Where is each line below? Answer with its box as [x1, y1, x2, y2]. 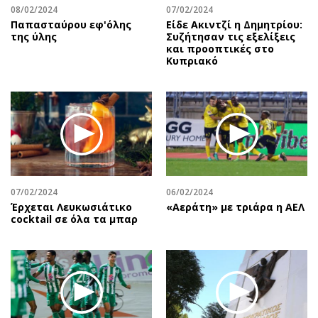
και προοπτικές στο [166, 41, 274, 55]
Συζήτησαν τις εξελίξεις [166, 29, 295, 43]
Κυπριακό [166, 53, 218, 67]
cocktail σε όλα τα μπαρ [11, 212, 138, 226]
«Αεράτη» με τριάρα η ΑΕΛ [166, 200, 305, 214]
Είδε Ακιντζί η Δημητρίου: [166, 17, 302, 31]
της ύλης [11, 29, 57, 43]
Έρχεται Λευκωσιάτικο [11, 200, 132, 214]
